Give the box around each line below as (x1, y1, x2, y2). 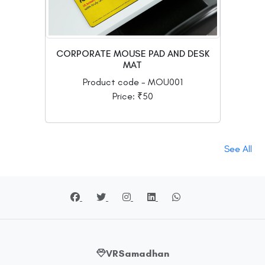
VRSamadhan (105, 247, 169, 259)
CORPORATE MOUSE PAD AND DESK (56, 47, 209, 59)
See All (224, 143, 252, 154)
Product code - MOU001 (82, 76, 183, 88)
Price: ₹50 (112, 90, 153, 102)
